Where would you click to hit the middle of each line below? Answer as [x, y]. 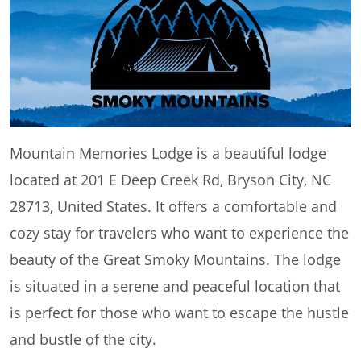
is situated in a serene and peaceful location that [175, 286]
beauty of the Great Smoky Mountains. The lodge [175, 260]
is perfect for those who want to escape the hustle [179, 313]
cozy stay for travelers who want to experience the [179, 233]
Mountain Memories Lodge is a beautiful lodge [168, 154]
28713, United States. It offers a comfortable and [173, 207]
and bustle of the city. [83, 340]
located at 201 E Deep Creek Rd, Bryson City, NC [170, 180]
